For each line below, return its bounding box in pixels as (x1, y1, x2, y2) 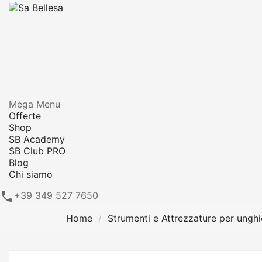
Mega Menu (9, 98, 60, 111)
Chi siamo (9, 168, 53, 181)
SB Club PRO (9, 145, 65, 157)
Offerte (9, 110, 41, 122)
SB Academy (9, 133, 65, 146)
